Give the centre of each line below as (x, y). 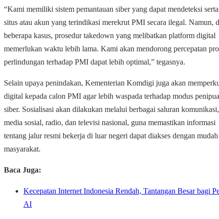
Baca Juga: (22, 170)
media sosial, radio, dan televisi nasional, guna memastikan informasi (110, 123)
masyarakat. (22, 149)
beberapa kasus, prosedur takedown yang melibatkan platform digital (110, 36)
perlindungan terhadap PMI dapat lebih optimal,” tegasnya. (95, 62)
